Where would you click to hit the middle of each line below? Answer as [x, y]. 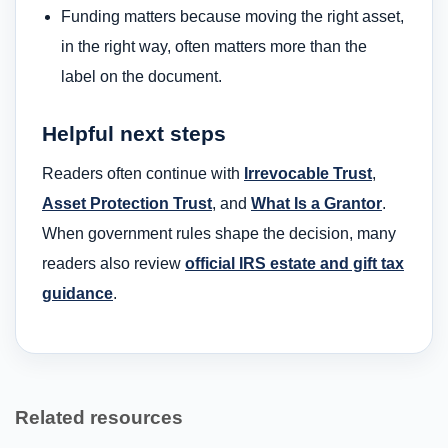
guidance [77, 294]
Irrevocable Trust [308, 174]
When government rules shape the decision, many [219, 234]
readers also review [113, 264]
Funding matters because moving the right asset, [233, 17]
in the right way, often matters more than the [214, 47]
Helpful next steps [134, 133]
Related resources [99, 418]
